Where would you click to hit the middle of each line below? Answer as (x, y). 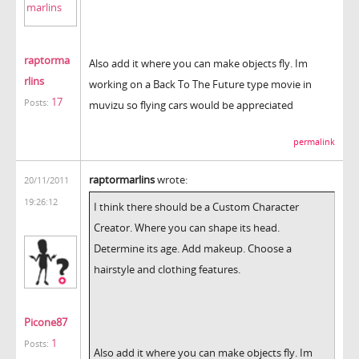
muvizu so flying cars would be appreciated (191, 105)
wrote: (171, 179)
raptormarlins (122, 179)
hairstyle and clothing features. (167, 269)
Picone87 (46, 322)
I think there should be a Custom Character (196, 206)
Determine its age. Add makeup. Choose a (193, 248)
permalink (314, 141)
